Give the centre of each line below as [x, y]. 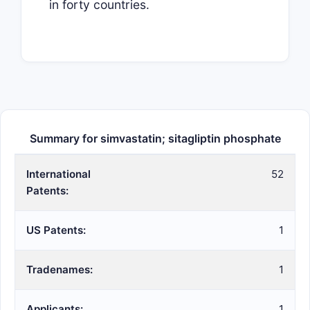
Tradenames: [60, 270]
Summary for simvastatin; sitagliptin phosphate [155, 138]
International [58, 174]
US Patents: [56, 230]
